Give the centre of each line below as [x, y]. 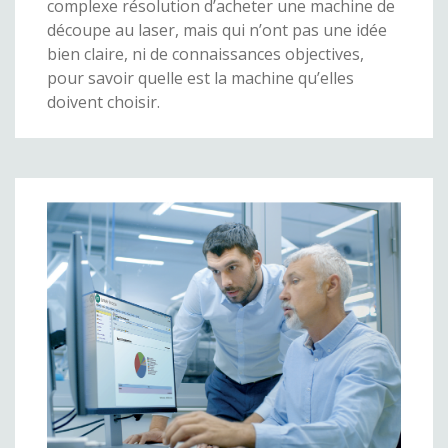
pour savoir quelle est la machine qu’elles [200, 78]
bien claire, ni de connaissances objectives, [205, 54]
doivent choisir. [103, 102]
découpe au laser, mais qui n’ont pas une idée [217, 30]
